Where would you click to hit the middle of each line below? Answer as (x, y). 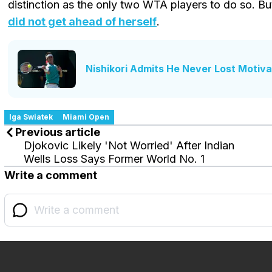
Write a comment (51, 175)
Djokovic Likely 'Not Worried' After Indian (129, 146)
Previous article (58, 132)
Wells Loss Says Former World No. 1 (114, 159)
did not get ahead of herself (82, 21)
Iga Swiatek (31, 117)
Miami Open (86, 117)
